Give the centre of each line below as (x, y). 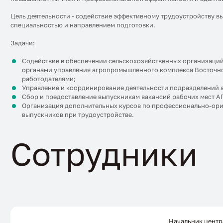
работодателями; (49, 79)
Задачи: (23, 43)
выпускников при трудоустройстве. (79, 114)
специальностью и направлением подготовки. (83, 25)
